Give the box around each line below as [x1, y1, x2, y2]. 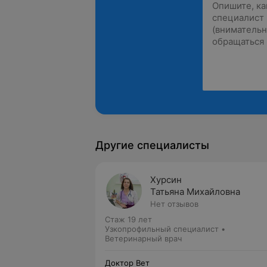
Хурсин [150, 174, 182, 185]
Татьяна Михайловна [150, 186, 240, 197]
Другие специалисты [95, 139, 209, 151]
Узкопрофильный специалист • [105, 224, 225, 234]
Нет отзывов [150, 199, 198, 209]
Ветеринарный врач [105, 234, 182, 243]
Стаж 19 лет [105, 215, 152, 224]
